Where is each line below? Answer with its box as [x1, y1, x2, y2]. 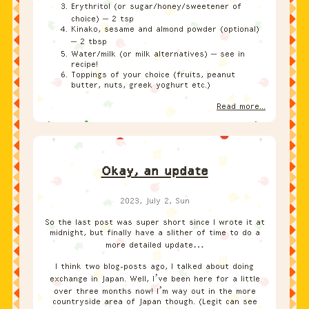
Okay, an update [101, 163, 208, 179]
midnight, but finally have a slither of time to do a [49, 228, 260, 238]
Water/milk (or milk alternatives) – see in [71, 49, 245, 59]
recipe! [71, 59, 98, 70]
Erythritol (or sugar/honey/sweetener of [71, 1, 241, 12]
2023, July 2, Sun [119, 196, 190, 206]
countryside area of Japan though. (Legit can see [52, 297, 257, 307]
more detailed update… [105, 240, 204, 250]
